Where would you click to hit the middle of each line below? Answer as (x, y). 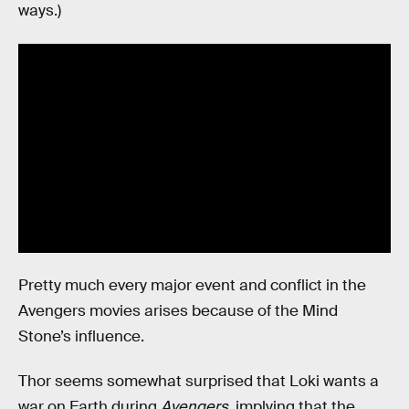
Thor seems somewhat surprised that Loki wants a (199, 382)
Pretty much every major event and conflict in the (192, 285)
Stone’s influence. (81, 336)
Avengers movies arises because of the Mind (178, 310)
